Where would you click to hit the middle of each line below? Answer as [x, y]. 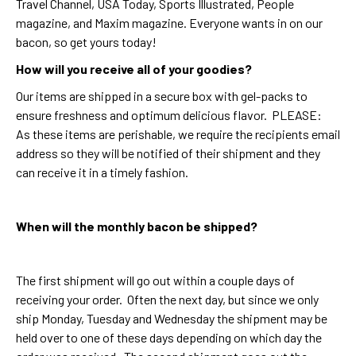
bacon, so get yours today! [86, 41]
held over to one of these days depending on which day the [169, 337]
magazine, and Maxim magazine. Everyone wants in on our [169, 22]
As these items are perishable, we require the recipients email [178, 133]
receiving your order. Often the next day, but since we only [167, 299]
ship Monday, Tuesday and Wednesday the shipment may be [172, 318]
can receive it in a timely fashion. [102, 172]
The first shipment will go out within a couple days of [155, 280]
